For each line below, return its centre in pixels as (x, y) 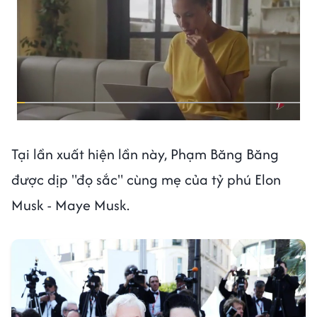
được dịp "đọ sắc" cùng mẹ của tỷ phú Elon (146, 179)
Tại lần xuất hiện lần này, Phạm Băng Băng (145, 154)
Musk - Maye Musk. (72, 204)
